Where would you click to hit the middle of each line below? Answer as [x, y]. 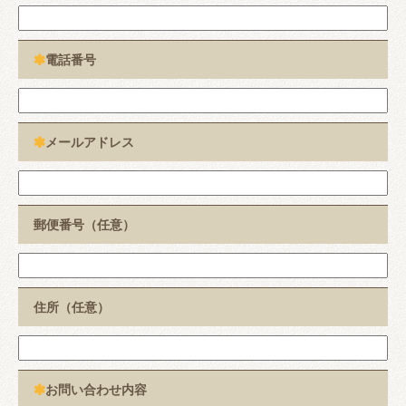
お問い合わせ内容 [96, 389]
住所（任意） [72, 307]
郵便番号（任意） [84, 224]
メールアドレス [90, 142]
